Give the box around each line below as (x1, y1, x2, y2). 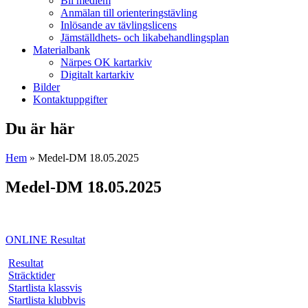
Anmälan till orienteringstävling (60, 6, 197, 19)
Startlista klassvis (8, 281, 82, 294)
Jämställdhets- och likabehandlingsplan (60, 31, 229, 43)
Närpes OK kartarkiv (60, 56, 152, 68)
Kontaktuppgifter (33, 93, 107, 105)
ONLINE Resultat (5, 233, 85, 245)
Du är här (5, 119, 75, 137)
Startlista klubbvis (8, 294, 85, 306)
